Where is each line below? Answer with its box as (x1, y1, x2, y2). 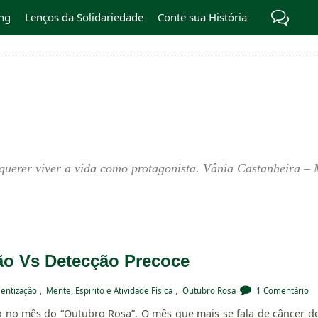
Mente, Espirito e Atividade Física (46, 285, 173, 296)
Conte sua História (158, 10, 248, 24)
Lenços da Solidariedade (25, 10, 144, 24)
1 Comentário (256, 285, 309, 296)
